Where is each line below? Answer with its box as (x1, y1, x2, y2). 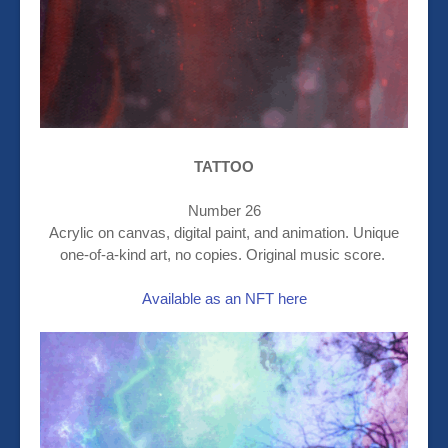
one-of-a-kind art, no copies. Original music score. (59, 246, 389, 264)
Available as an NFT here (141, 290, 307, 308)
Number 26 (187, 202, 261, 220)
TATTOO (194, 158, 254, 176)
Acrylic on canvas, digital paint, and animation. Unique (49, 224, 399, 242)
